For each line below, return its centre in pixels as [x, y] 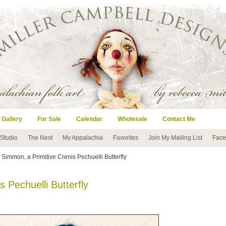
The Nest [40, 138]
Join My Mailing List [175, 138]
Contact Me [179, 119]
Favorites [126, 138]
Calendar [89, 119]
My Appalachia [83, 138]
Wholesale [132, 119]
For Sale [49, 119]
